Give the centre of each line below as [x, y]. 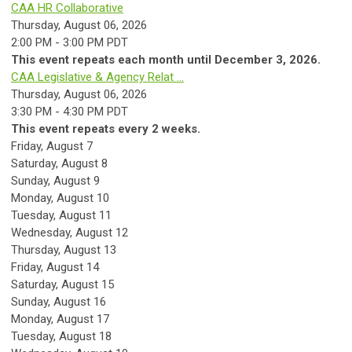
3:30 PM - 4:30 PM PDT [70, 112]
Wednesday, [43, 233]
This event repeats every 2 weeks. [106, 129]
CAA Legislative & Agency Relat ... [97, 77]
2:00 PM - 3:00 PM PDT [70, 42]
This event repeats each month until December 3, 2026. [166, 60]
